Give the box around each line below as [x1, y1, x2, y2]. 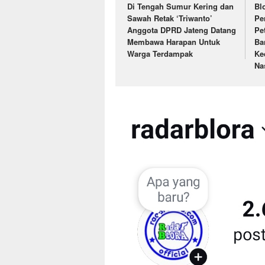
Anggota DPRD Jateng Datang [127, 24, 236, 35]
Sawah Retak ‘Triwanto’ [127, 12, 212, 24]
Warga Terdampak [127, 47, 193, 59]
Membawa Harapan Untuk [127, 35, 220, 47]
